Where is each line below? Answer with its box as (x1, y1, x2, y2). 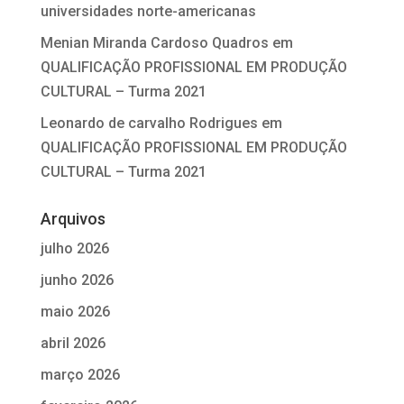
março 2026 (40, 365, 120, 383)
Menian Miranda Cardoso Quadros (40, 33, 269, 51)
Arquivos (40, 208, 106, 228)
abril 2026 (40, 334, 106, 352)
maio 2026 (40, 302, 110, 320)
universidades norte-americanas (40, 2, 256, 20)
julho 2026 (40, 239, 109, 257)
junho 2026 (40, 271, 114, 289)
